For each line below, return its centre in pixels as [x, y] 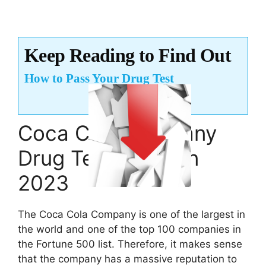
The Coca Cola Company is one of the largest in [132, 215]
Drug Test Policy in [108, 158]
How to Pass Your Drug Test [99, 79]
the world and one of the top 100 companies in [129, 229]
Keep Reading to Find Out [128, 56]
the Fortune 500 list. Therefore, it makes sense [130, 244]
